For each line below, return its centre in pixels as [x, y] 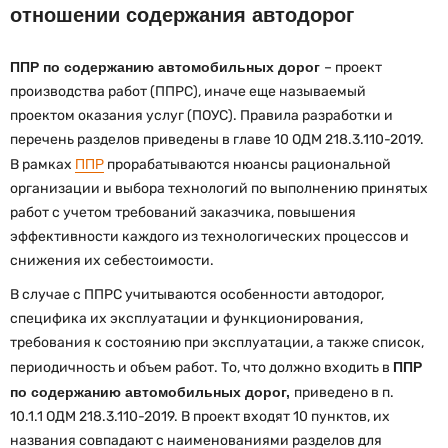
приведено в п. [344, 392]
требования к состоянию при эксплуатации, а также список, [217, 342]
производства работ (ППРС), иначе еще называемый [188, 91]
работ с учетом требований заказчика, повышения [183, 212]
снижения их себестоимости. [112, 260]
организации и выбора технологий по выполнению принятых [219, 188]
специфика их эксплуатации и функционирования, [186, 318]
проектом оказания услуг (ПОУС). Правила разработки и [201, 115]
